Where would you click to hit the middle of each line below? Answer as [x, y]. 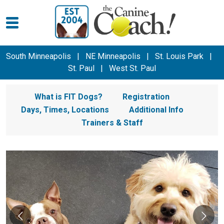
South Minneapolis [38, 56]
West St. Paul [132, 68]
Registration [146, 97]
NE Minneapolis [113, 56]
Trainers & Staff [112, 123]
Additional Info [156, 110]
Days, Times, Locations [65, 110]
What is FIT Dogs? [68, 97]
